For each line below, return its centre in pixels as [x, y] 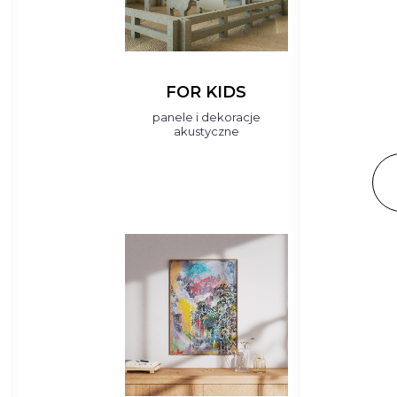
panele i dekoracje [206, 117]
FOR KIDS [206, 92]
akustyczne [206, 131]
